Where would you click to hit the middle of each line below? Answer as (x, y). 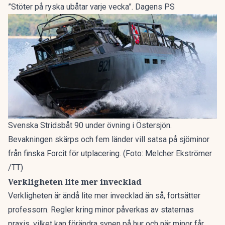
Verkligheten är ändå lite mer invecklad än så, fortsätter (104, 196)
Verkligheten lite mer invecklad (75, 182)
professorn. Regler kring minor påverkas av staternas (101, 210)
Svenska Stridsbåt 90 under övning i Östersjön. (90, 125)
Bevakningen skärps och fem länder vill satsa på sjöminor (109, 139)
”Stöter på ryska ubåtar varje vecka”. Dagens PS (91, 7)
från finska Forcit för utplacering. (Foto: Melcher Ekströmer (110, 153)
